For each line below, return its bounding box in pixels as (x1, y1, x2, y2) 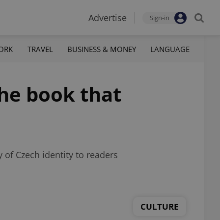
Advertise (88, 12, 127, 24)
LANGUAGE (150, 44, 190, 54)
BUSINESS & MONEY (67, 44, 136, 54)
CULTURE (140, 200, 179, 212)
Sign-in (150, 13, 169, 22)
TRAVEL (27, 44, 53, 54)
